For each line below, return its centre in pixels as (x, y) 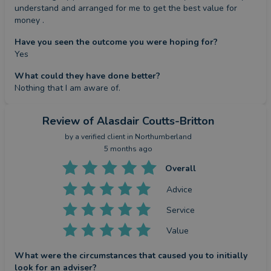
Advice (180, 189)
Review (61, 121)
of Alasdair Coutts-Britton (149, 121)
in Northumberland (158, 137)
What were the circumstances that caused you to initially (131, 256)
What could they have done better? (87, 76)
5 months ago (128, 149)
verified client (103, 137)
